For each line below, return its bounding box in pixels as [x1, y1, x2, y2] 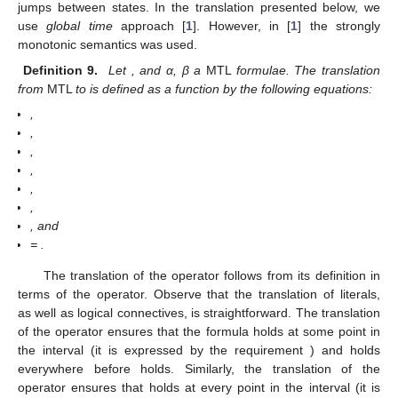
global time [46, 19, 113, 34]
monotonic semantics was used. [18, 37, 197, 52]
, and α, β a [131, 62, 202, 77]
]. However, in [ [193, 19, 291, 34]
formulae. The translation [235, 62, 381, 77]
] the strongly [298, 19, 381, 34]
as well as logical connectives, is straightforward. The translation [18, 306, 380, 321]
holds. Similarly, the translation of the [140, 362, 381, 377]
